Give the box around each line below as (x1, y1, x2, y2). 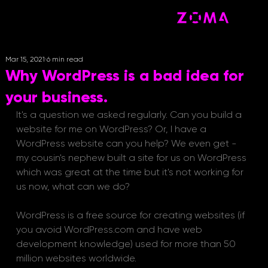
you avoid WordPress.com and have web (16, 224, 205, 235)
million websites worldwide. (16, 252, 136, 264)
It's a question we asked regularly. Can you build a (16, 109, 244, 120)
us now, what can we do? (16, 181, 130, 192)
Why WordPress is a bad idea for (5, 66, 244, 85)
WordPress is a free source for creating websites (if (16, 209, 247, 221)
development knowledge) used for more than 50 (16, 238, 238, 249)
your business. (5, 87, 108, 106)
